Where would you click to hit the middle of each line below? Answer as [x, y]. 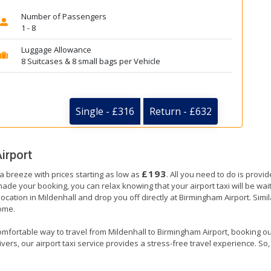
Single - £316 [105, 112]
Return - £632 [181, 112]
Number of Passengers [64, 16]
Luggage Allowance [56, 50]
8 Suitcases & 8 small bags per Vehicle [90, 61]
